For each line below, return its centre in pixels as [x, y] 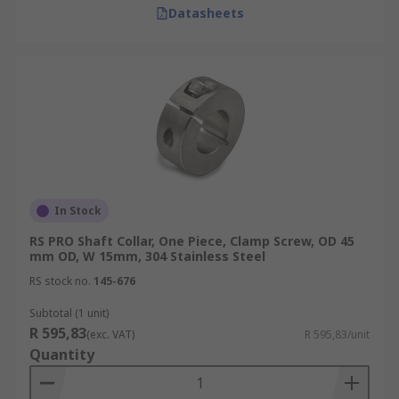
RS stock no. [60, 281]
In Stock [78, 211]
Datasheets [206, 13]
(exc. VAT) [110, 334]
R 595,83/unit [337, 334]
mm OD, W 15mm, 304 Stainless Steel [147, 256]
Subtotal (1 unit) [69, 313]
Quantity [62, 354]
